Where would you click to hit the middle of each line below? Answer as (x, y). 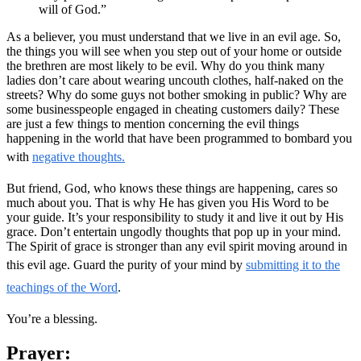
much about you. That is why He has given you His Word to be (168, 202)
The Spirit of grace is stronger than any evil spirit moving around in (177, 246)
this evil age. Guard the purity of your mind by (126, 264)
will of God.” (73, 9)
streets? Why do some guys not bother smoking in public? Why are (176, 94)
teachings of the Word (62, 287)
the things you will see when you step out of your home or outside (174, 51)
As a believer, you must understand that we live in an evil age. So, (174, 36)
